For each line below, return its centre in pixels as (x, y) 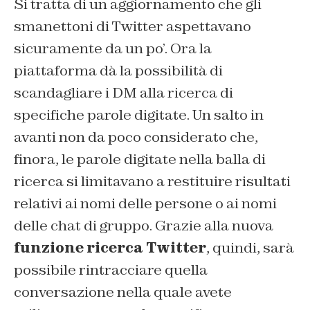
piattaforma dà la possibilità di (118, 71)
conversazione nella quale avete (123, 292)
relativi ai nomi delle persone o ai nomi (145, 204)
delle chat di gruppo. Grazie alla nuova (144, 226)
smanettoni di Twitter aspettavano (133, 27)
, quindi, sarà (250, 248)
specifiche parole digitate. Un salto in (139, 115)
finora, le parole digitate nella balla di (140, 159)
